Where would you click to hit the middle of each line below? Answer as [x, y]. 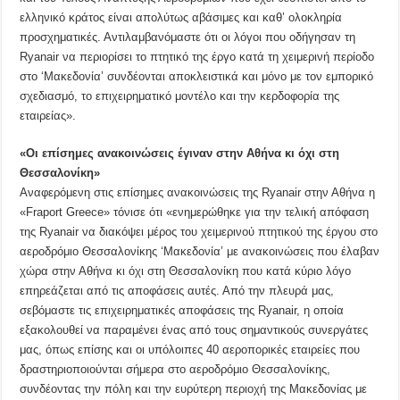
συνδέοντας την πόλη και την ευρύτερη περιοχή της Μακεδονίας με [194, 388]
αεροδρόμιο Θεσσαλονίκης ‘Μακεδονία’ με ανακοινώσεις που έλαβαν [200, 251]
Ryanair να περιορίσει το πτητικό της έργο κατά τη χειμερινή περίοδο [197, 56]
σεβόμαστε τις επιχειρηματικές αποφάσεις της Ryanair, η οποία [182, 310]
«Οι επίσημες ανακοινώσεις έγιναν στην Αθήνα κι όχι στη [180, 153]
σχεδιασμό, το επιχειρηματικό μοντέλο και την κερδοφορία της [180, 96]
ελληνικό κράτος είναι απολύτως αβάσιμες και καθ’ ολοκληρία [181, 17]
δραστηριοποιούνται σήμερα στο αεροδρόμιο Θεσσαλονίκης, [175, 369]
